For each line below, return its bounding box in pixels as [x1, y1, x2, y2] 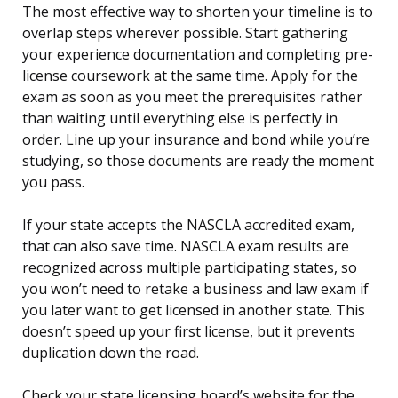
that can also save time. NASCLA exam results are [22, 236, 349, 257]
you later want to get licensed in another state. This [22, 300, 365, 321]
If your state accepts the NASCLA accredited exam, [22, 215, 354, 235]
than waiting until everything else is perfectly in [22, 108, 338, 129]
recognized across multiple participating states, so [22, 258, 357, 278]
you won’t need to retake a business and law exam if [22, 279, 369, 299]
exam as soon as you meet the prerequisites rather [22, 87, 362, 107]
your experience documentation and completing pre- [22, 44, 373, 65]
